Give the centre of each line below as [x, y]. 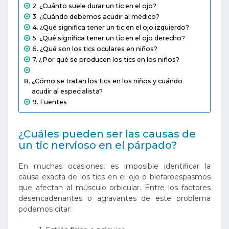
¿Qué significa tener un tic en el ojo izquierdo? [114, 27]
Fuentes [53, 102]
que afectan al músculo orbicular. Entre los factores [114, 188]
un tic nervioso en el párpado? [98, 145]
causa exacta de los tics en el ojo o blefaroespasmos [114, 177]
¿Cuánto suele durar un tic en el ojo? [98, 6]
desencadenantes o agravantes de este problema [114, 198]
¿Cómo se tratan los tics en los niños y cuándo [107, 81]
